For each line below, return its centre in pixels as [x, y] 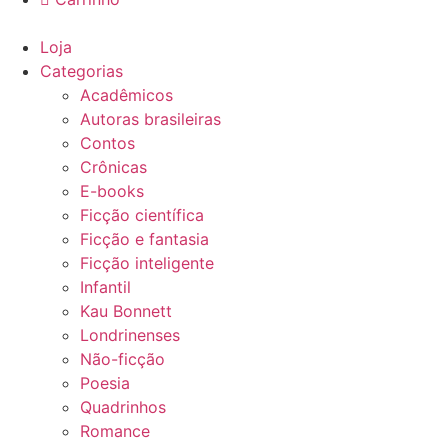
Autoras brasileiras [150, 118]
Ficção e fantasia [144, 238]
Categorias [81, 70]
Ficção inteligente [147, 262]
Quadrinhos [123, 406]
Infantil [105, 286]
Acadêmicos [126, 94]
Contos [107, 142]
